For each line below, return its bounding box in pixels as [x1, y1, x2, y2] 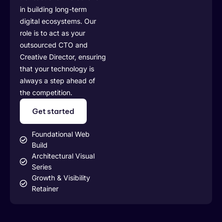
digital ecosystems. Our [20, 17, 96, 26]
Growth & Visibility [31, 173, 90, 182]
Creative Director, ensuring [20, 53, 106, 61]
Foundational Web [31, 130, 90, 139]
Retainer [31, 184, 58, 193]
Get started [32, 107, 74, 116]
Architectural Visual [31, 152, 95, 161]
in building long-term [20, 5, 87, 14]
